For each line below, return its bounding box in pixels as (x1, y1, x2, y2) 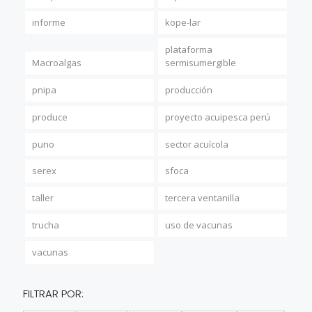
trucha (31, 219, 59, 232)
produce (31, 110, 68, 123)
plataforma (164, 43, 212, 56)
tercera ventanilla (164, 192, 240, 205)
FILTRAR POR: (23, 286, 84, 301)
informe (31, 16, 65, 29)
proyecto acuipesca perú (164, 110, 270, 123)
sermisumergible (164, 56, 236, 70)
